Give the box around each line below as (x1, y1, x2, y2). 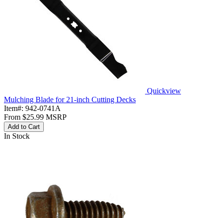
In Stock (4, 131, 30, 140)
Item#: (4, 104, 25, 112)
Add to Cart (8, 123, 40, 130)
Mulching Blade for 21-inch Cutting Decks (4, 95, 136, 104)
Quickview (147, 86, 181, 95)
